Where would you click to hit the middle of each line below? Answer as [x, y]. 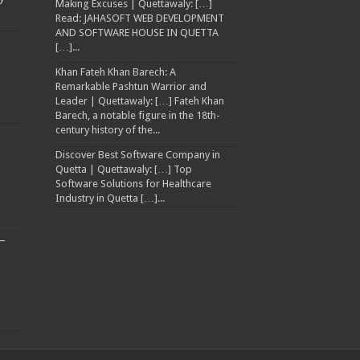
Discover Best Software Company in [137, 155]
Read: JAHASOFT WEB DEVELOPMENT [139, 18]
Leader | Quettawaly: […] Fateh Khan [139, 101]
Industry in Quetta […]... [110, 198]
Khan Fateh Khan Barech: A [115, 72]
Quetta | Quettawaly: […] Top [123, 169]
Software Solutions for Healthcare [133, 184]
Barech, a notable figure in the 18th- [137, 115]
